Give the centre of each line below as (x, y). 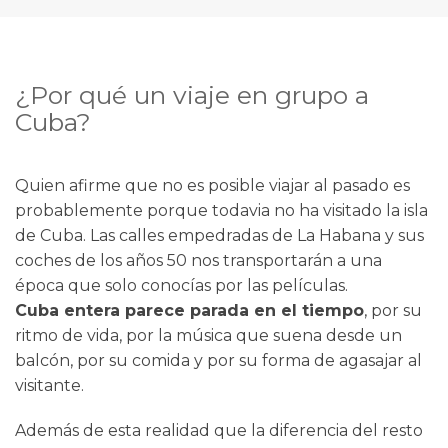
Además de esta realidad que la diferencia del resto (219, 431)
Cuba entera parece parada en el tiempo (189, 311)
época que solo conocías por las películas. (181, 286)
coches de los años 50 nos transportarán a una (198, 261)
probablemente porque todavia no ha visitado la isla (221, 211)
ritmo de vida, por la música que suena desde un (208, 336)
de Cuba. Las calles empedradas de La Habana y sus (219, 236)
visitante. (51, 386)
